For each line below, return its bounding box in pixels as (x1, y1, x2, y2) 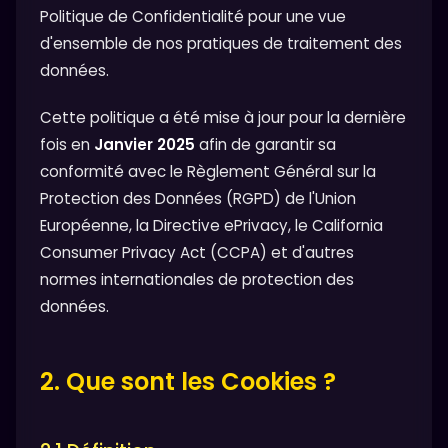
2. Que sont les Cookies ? (40, 364, 336, 398)
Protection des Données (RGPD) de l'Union (40, 187, 356, 209)
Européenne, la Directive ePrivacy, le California (40, 214, 383, 236)
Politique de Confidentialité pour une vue (40, 6, 346, 28)
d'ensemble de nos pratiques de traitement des (40, 33, 402, 55)
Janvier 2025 (94, 133, 195, 155)
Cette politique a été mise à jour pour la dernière (40, 106, 406, 128)
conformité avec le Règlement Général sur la (40, 160, 376, 182)
